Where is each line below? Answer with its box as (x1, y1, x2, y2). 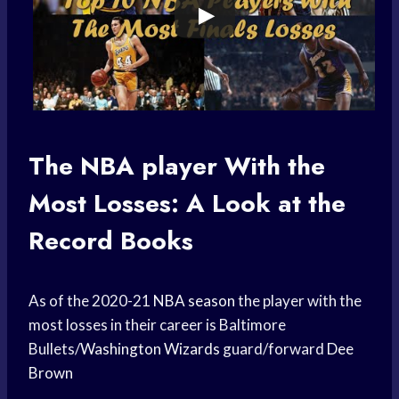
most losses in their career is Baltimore (28, 315, 286, 335)
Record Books (28, 223, 193, 260)
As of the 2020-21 (28, 291, 153, 311)
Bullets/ (28, 339, 80, 359)
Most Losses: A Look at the (28, 185, 346, 223)
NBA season (153, 291, 235, 311)
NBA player (80, 148, 217, 185)
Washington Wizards (80, 339, 220, 359)
